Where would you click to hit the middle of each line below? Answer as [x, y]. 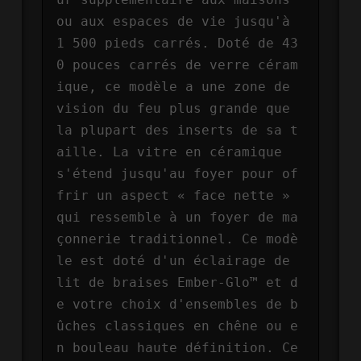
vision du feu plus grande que [174, 108]
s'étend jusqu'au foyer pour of [178, 173]
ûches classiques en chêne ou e [178, 326]
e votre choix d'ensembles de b [178, 304]
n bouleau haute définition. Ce [178, 347]
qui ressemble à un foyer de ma [178, 217]
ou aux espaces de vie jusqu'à [174, 21]
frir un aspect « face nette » [174, 195]
